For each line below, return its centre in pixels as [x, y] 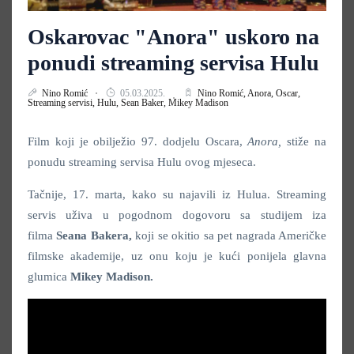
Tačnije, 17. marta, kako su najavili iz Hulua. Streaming [177, 194]
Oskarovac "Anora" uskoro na [173, 36]
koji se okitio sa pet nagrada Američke [231, 235]
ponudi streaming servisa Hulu [173, 62]
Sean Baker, [145, 102]
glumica [49, 276]
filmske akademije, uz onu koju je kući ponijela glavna [177, 256]
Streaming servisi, [62, 102]
